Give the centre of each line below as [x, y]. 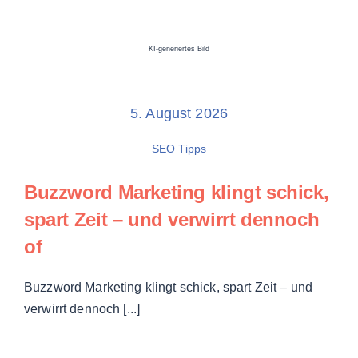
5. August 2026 [179, 114]
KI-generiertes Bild [179, 49]
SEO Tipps [179, 149]
